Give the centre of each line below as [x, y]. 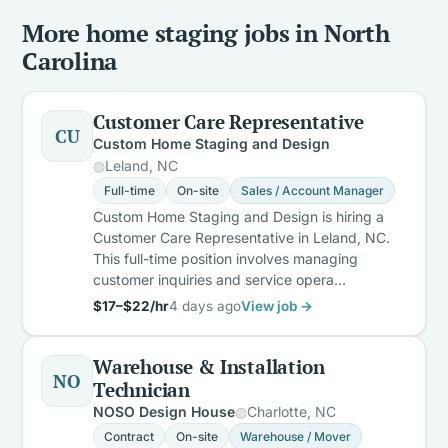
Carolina [70, 60]
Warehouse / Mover [295, 436]
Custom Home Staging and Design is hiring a [238, 216]
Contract [129, 436]
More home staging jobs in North [206, 32]
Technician [142, 389]
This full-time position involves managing [225, 258]
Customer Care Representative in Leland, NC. [241, 237]
